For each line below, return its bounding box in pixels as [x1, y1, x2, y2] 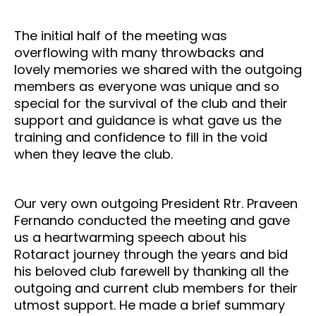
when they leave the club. [14, 145, 173, 164]
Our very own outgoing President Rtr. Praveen [14, 195, 298, 213]
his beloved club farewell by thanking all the [14, 262, 288, 281]
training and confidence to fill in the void [14, 128, 267, 147]
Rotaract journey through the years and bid [14, 245, 288, 264]
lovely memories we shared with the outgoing [14, 61, 302, 79]
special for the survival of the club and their [14, 95, 288, 113]
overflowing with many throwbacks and [14, 44, 264, 62]
